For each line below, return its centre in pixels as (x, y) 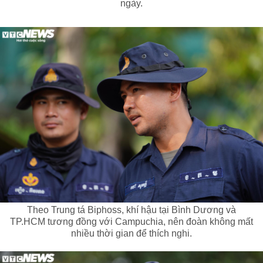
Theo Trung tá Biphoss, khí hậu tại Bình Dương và (131, 210)
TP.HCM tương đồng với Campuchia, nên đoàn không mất (131, 222)
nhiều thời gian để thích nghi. (131, 234)
